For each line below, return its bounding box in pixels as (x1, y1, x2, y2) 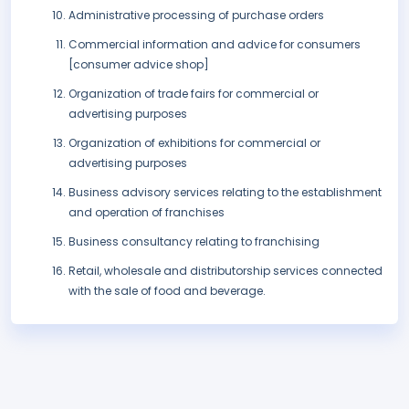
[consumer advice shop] (68, 57, 209, 73)
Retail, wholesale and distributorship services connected (68, 263, 383, 279)
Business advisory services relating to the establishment (68, 184, 382, 201)
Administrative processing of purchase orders (68, 7, 324, 24)
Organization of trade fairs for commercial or (68, 86, 319, 102)
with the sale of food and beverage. (68, 283, 266, 299)
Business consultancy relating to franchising (68, 234, 320, 250)
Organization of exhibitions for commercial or (68, 135, 320, 152)
